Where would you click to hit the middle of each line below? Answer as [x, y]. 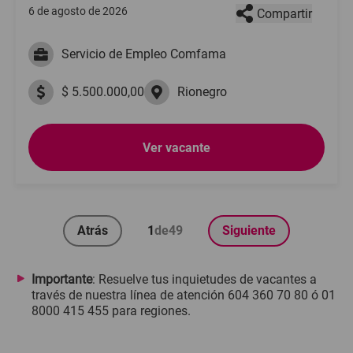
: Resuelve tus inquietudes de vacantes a [204, 279]
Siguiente [249, 230]
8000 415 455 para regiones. [111, 311]
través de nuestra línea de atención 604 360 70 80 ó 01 [184, 295]
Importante [62, 279]
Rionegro [202, 92]
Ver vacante [176, 147]
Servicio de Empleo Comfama [144, 54]
